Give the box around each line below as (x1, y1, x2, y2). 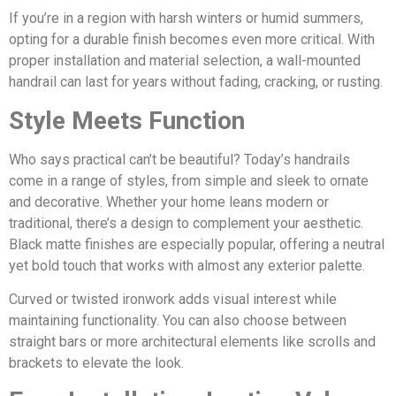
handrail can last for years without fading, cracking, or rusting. (9, 73, 383, 91)
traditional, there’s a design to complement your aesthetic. (9, 214, 363, 232)
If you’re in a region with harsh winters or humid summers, (9, 10, 363, 27)
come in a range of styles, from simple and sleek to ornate (9, 171, 369, 189)
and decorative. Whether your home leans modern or (9, 193, 329, 210)
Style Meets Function (9, 105, 245, 135)
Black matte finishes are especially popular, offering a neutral (9, 235, 385, 253)
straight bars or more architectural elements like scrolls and (9, 333, 376, 351)
